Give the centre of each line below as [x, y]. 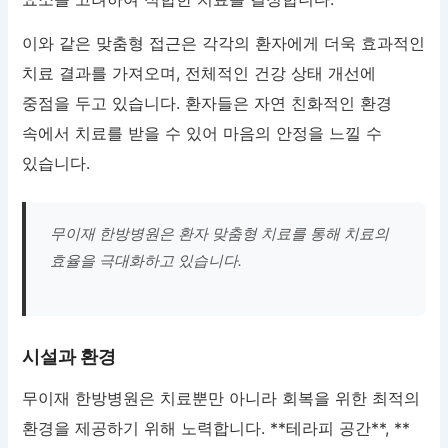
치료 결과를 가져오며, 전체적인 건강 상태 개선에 [199, 72]
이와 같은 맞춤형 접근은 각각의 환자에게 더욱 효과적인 [224, 42]
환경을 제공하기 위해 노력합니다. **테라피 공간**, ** [216, 427]
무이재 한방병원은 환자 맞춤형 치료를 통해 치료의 [220, 233]
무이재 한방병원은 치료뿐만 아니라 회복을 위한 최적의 [221, 397]
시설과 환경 [69, 356]
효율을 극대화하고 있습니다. [146, 260]
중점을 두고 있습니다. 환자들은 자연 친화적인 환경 [207, 102]
